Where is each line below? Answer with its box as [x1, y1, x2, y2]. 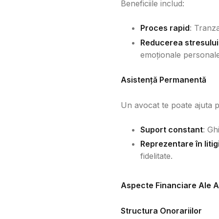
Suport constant [140, 124, 203, 134]
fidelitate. [140, 151, 173, 161]
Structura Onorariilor [121, 206, 202, 216]
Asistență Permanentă [121, 74, 206, 85]
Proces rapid [140, 22, 190, 33]
